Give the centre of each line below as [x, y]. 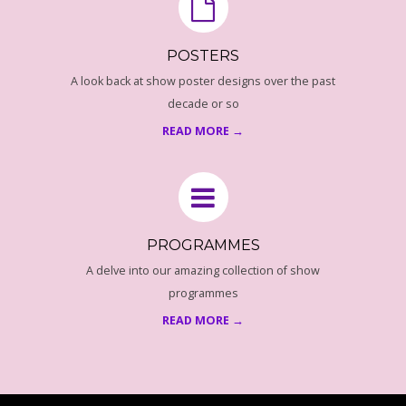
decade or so [203, 103]
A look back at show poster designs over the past [203, 81]
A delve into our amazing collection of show [203, 270]
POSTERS [203, 55]
